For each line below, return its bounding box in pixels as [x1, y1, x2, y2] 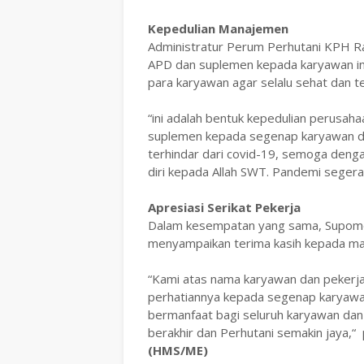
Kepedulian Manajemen [148, 20, 288, 37]
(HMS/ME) [148, 342, 208, 359]
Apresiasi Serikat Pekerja [148, 199, 304, 216]
